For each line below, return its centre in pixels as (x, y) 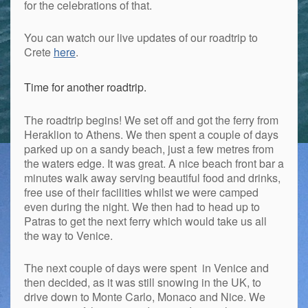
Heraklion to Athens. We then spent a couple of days (151, 134)
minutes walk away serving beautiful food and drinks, (152, 177)
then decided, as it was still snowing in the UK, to (142, 282)
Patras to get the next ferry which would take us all (145, 221)
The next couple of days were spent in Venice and (146, 267)
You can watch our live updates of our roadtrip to (141, 38)
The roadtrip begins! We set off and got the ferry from (151, 120)
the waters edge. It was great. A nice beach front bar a (154, 163)
